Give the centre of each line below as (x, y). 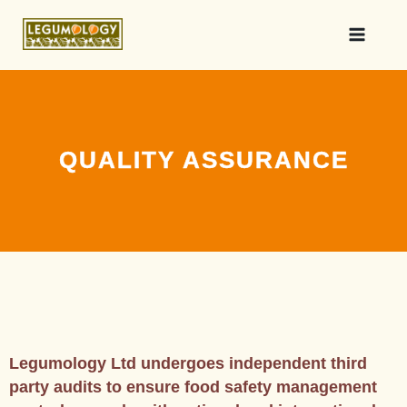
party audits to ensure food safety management (193, 387)
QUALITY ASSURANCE (203, 160)
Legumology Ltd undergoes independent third (188, 363)
